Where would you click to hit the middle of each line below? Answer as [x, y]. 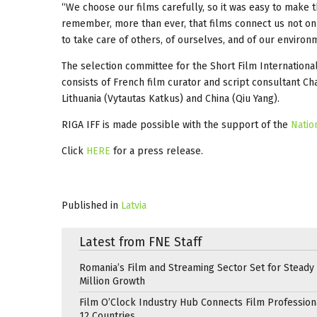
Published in [90, 205]
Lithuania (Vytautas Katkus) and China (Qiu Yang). [171, 98]
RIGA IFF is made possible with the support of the [176, 125]
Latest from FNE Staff [140, 242]
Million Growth [112, 281]
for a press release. [157, 151]
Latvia [134, 205]
